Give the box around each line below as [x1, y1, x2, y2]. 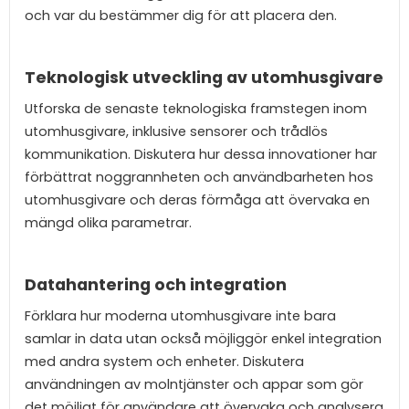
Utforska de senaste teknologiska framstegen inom [25, 99, 367, 118]
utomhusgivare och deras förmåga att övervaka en [25, 190, 370, 209]
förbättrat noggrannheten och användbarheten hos [25, 167, 373, 186]
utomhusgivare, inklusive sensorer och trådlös [25, 121, 328, 141]
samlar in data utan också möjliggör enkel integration [25, 329, 382, 348]
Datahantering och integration [25, 273, 287, 296]
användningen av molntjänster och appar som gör [25, 374, 363, 393]
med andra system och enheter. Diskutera [25, 351, 304, 371]
